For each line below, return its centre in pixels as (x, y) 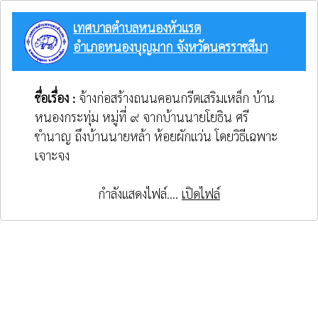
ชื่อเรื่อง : (57, 98)
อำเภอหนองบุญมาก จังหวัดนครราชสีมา (170, 46)
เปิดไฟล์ (201, 194)
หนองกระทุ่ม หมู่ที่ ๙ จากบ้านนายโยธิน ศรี (142, 117)
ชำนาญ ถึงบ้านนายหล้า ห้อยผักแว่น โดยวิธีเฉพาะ (156, 136)
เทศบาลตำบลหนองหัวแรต (137, 27)
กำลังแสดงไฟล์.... (140, 194)
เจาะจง (52, 155)
